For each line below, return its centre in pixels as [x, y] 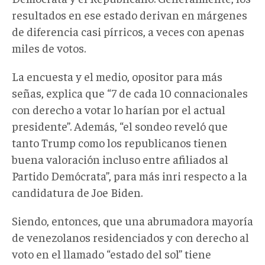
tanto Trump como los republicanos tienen [119, 142]
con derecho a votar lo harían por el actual [119, 109]
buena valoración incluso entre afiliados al [120, 159]
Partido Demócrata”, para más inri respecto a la [130, 175]
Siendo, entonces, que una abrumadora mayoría [132, 220]
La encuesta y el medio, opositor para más [117, 76]
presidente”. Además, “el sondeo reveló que [120, 125]
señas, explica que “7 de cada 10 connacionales [130, 92]
